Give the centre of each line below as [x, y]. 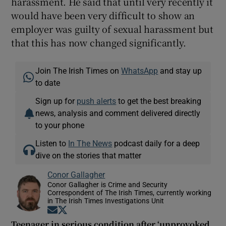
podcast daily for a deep [156, 143]
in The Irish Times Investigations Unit [106, 201]
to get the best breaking [159, 101]
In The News [90, 143]
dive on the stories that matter [89, 155]
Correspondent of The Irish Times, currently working [130, 192]
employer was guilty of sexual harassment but [112, 29]
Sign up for [56, 101]
